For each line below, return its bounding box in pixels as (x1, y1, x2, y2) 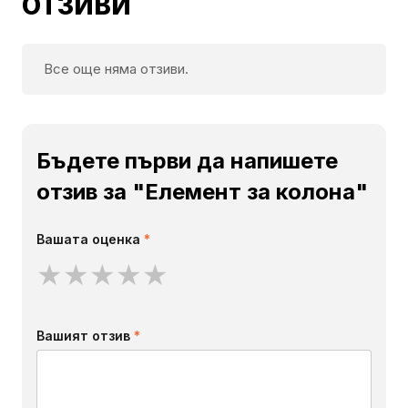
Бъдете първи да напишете (36, 148, 338, 175)
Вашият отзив (36, 328, 134, 344)
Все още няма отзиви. (44, 60, 189, 78)
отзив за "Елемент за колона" (36, 178, 368, 206)
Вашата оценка (36, 231, 144, 248)
